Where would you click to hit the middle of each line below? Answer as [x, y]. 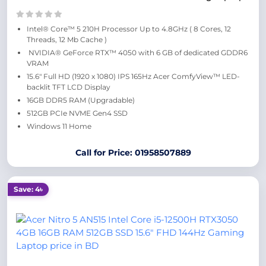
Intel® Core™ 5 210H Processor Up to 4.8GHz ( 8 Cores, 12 [129, 29]
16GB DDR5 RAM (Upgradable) [81, 100]
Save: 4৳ [28, 189]
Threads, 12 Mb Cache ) [67, 39]
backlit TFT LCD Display [69, 87]
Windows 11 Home [59, 126]
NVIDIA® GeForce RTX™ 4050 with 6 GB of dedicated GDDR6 [137, 53]
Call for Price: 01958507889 [133, 153]
